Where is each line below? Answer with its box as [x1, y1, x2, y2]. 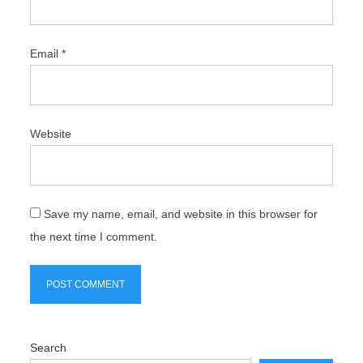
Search [30, 340, 67, 354]
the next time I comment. [30, 229, 158, 243]
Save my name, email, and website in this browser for [44, 207, 318, 220]
